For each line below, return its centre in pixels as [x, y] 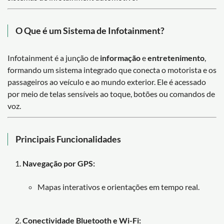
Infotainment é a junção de [54, 57]
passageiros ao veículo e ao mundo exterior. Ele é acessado [107, 81]
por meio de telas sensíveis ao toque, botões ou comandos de [111, 93]
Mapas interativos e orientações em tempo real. [118, 186]
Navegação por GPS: [59, 163]
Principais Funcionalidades [68, 139]
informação [120, 57]
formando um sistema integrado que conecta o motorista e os [112, 69]
